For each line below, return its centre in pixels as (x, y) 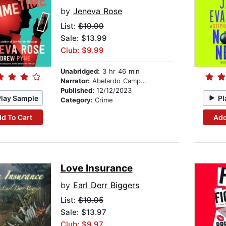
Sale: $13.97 (83, 212)
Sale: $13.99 (83, 38)
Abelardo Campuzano (115, 81)
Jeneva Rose (97, 11)
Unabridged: (80, 71)
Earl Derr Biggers (106, 185)
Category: (77, 100)
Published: (78, 91)
